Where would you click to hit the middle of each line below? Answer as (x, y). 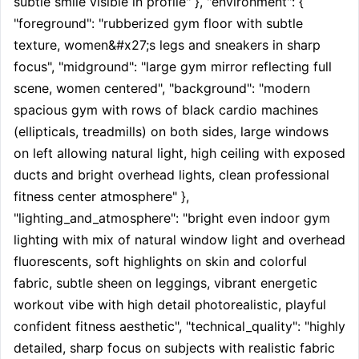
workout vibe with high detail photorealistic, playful (170, 305)
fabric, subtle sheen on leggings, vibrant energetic (165, 283)
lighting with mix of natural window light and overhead (179, 240)
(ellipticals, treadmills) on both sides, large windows (171, 131)
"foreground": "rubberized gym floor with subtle (158, 23)
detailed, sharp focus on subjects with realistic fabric (174, 348)
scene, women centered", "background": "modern (162, 88)
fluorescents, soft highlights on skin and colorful (160, 261)
